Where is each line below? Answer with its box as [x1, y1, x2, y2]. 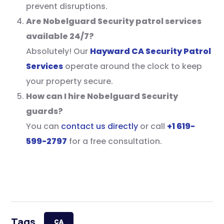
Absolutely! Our [26, 45, 90, 57]
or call [138, 120, 167, 132]
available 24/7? [26, 30, 94, 42]
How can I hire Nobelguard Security [26, 90, 178, 102]
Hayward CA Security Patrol [90, 45, 211, 57]
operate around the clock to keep [63, 60, 202, 72]
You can [26, 120, 61, 132]
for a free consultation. [67, 135, 162, 147]
